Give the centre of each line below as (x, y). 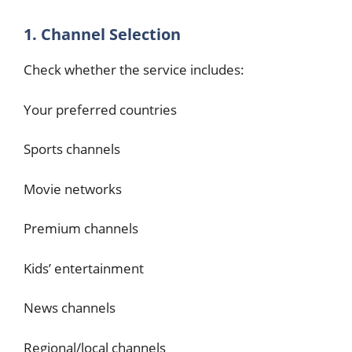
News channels (70, 308)
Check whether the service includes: (134, 70)
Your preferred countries (100, 109)
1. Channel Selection (102, 34)
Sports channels (72, 149)
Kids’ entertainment (84, 268)
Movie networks (73, 189)
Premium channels (81, 228)
